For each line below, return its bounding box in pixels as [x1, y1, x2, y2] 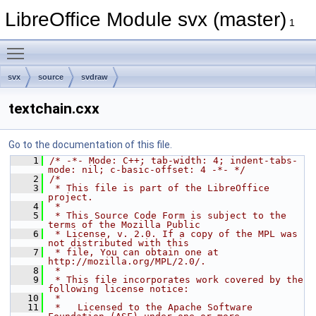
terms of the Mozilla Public [48, 219, 200, 230]
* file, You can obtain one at [49, 247, 219, 257]
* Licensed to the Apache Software [49, 302, 253, 312]
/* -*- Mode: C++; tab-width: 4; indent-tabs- [49, 155, 298, 166]
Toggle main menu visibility [31, 40, 153, 51]
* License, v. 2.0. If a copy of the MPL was [49, 229, 298, 239]
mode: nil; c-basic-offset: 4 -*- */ [48, 164, 245, 175]
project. [48, 192, 93, 202]
